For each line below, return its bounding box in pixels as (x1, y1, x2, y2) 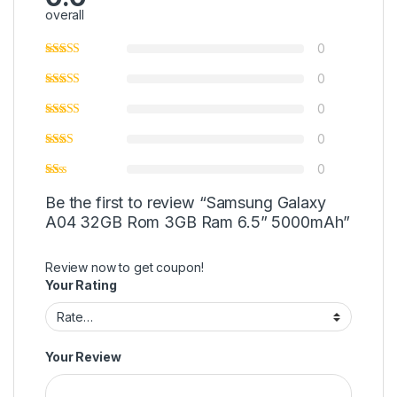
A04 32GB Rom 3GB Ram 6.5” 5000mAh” (45, 213, 351, 232)
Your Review (45, 348, 121, 364)
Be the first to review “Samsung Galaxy (45, 193, 326, 213)
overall (45, 7, 85, 23)
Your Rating (45, 277, 117, 293)
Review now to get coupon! (45, 260, 204, 276)
